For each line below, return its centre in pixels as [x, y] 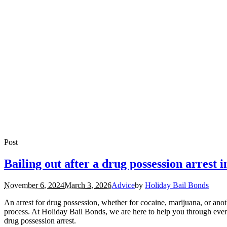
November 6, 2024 [34, 185]
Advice [123, 185]
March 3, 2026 [88, 185]
